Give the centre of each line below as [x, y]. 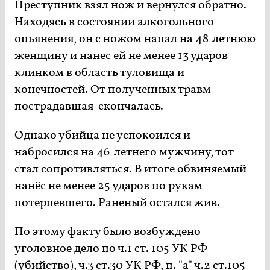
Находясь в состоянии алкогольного [114, 23]
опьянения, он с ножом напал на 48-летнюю [135, 39]
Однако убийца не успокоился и [102, 136]
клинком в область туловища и [99, 73]
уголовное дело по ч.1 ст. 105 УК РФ [111, 249]
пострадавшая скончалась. [89, 107]
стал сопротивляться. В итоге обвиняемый [130, 170]
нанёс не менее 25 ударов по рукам [108, 187]
